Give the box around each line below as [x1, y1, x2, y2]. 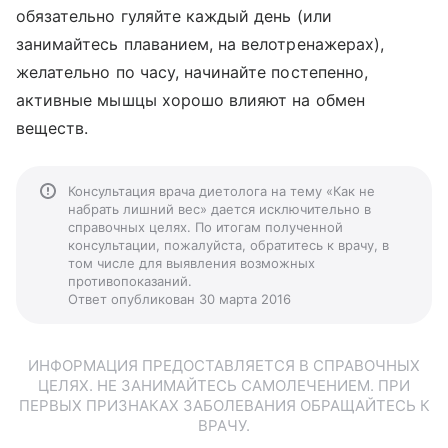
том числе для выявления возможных [68, 255, 315, 271]
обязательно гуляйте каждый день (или [16, 6, 332, 26]
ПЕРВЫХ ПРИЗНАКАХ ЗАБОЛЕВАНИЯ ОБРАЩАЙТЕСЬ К [18, 396, 430, 415]
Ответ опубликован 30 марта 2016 [68, 291, 291, 307]
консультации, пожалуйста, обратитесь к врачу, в [68, 237, 389, 253]
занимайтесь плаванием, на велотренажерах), [16, 34, 385, 54]
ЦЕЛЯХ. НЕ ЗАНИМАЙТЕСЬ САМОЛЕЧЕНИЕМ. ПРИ [38, 376, 410, 395]
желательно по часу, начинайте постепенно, [16, 62, 368, 82]
